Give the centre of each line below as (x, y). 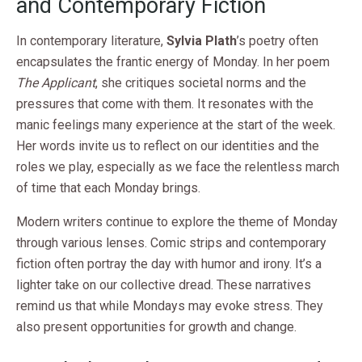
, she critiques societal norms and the (201, 83)
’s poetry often (278, 41)
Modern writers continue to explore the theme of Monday (177, 222)
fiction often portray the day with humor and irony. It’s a (169, 264)
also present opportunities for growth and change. (156, 327)
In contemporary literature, (91, 41)
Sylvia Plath (202, 41)
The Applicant (56, 83)
